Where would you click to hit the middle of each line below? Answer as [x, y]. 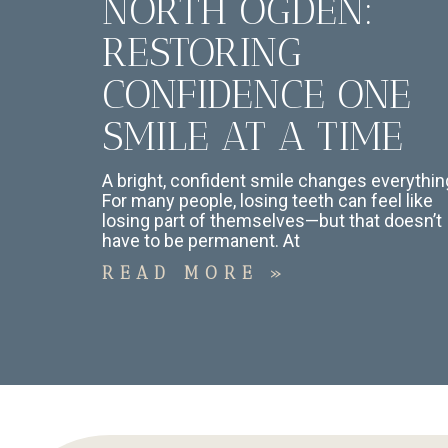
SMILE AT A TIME [252, 136]
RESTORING [202, 52]
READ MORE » [195, 273]
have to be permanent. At [201, 241]
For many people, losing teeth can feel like [267, 201]
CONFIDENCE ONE [256, 94]
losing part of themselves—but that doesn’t [272, 221]
